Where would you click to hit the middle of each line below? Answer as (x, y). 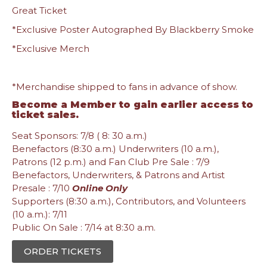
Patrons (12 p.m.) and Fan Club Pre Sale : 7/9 (111, 162)
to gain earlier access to (185, 105)
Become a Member (64, 105)
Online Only (100, 188)
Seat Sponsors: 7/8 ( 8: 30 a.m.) (80, 136)
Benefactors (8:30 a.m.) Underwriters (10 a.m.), (115, 149)
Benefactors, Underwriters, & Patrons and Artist (118, 175)
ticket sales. (45, 115)
